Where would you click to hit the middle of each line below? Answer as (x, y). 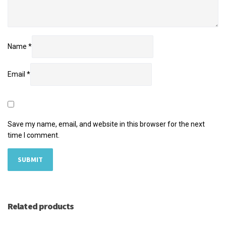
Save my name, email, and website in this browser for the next (106, 124)
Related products (41, 206)
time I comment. (34, 135)
